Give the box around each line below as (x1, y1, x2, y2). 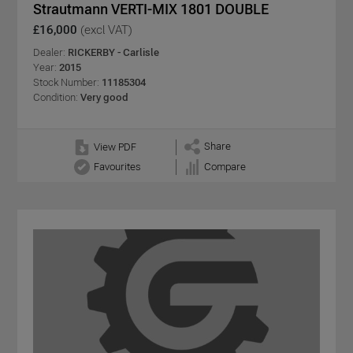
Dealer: (33, 46, 68, 58)
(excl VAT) (80, 22, 132, 36)
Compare (203, 161, 246, 173)
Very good (78, 91, 128, 103)
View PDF (93, 140, 136, 153)
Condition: (33, 91, 78, 103)
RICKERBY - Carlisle (68, 46, 159, 58)
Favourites (93, 161, 140, 173)
